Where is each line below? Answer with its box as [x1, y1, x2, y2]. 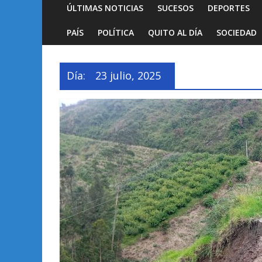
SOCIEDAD [216, 26, 257, 38]
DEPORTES [208, 2, 250, 13]
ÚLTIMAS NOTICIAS [67, 2, 143, 13]
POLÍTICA [98, 26, 134, 38]
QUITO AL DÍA [148, 26, 202, 38]
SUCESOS [157, 2, 194, 13]
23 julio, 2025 [95, 68, 161, 82]
